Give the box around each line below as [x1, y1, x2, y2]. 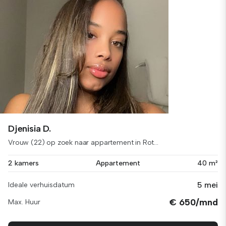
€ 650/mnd [169, 197, 218, 208]
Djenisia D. [8, 123, 51, 134]
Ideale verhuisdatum [8, 181, 75, 189]
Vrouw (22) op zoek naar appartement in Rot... [8, 138, 158, 147]
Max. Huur [8, 198, 40, 206]
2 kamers [8, 159, 39, 167]
